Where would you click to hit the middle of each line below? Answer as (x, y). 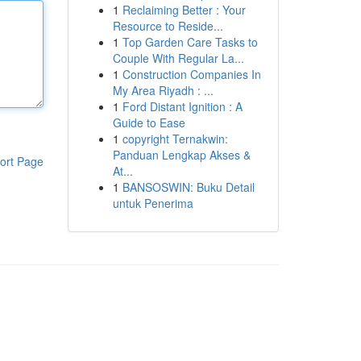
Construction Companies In (191, 74)
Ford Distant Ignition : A (182, 106)
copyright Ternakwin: (175, 139)
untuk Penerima (153, 203)
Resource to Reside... (168, 26)
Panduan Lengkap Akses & (181, 155)
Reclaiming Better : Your (184, 10)
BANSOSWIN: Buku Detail (188, 187)
